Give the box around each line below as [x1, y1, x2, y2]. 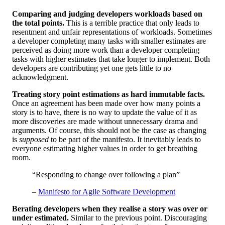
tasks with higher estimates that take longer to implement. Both [12, 55, 210, 64]
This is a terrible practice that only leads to [64, 19, 199, 28]
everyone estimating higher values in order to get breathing [12, 144, 197, 153]
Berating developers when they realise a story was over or [12, 204, 207, 213]
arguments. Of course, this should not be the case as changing [12, 126, 206, 135]
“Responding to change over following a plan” [32, 170, 180, 179]
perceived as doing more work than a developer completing [12, 46, 199, 55]
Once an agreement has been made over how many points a [12, 99, 200, 108]
